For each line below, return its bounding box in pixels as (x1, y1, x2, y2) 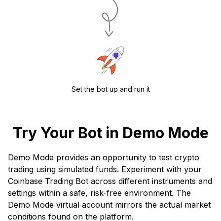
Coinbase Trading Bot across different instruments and (8, 176, 212, 186)
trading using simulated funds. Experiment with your (8, 164, 202, 175)
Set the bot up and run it (71, 85, 150, 94)
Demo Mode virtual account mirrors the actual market (8, 200, 211, 210)
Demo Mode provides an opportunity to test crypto (8, 152, 199, 163)
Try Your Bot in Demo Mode (12, 124, 209, 142)
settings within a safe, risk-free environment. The (8, 188, 191, 198)
